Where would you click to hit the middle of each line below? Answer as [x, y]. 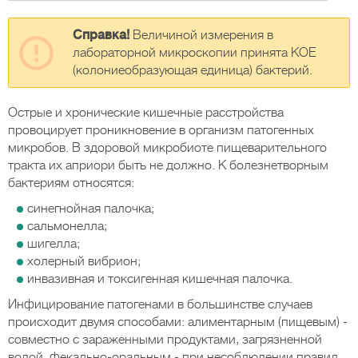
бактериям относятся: [71, 183]
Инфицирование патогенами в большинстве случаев [160, 304]
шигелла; [54, 244]
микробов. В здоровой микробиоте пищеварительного [167, 148]
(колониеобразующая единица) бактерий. [193, 70]
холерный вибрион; [84, 261]
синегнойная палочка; [91, 209]
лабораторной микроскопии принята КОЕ [194, 53]
